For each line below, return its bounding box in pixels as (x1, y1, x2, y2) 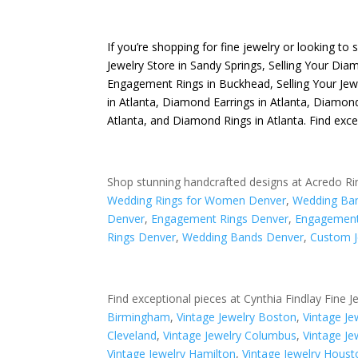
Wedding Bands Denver (182, 229, 304, 245)
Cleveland (107, 327, 157, 343)
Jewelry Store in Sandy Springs (107, 58, 263, 73)
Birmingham (107, 308, 171, 324)
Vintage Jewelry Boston (177, 308, 297, 324)
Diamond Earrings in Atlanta (162, 94, 308, 109)
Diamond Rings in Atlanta (173, 113, 304, 128)
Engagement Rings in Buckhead (107, 76, 271, 91)
